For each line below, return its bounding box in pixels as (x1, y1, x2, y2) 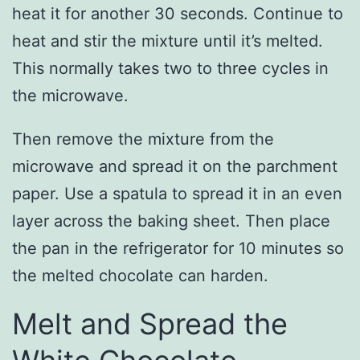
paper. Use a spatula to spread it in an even (12, 184, 342, 204)
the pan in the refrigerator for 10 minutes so (12, 239, 344, 259)
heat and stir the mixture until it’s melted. (12, 31, 323, 51)
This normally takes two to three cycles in (12, 59, 329, 79)
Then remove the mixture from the (12, 129, 274, 149)
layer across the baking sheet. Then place (12, 211, 330, 231)
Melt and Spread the (12, 306, 288, 342)
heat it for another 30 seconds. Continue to (12, 4, 343, 24)
